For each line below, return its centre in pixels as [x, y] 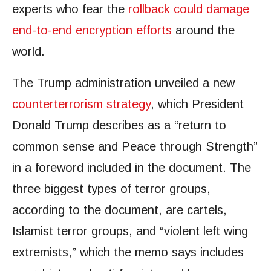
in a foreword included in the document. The [132, 168]
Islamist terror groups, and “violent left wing [130, 231]
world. [28, 51]
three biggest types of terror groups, [111, 189]
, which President [197, 104]
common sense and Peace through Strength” [135, 146]
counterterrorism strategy [81, 104]
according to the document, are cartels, [119, 210]
